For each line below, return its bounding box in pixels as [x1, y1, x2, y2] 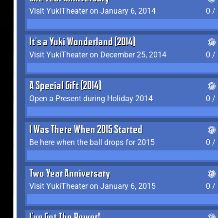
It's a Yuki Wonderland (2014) [29, 37, 135, 48]
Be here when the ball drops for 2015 [29, 138, 155, 147]
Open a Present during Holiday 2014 [29, 94, 153, 103]
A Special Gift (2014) [29, 81, 101, 92]
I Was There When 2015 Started [29, 125, 143, 136]
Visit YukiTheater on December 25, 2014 [29, 50, 166, 59]
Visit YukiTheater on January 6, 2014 [29, 6, 156, 16]
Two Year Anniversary [29, 169, 110, 180]
